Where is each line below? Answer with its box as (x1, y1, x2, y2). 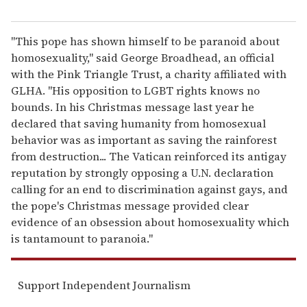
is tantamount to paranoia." (11, 231, 153, 247)
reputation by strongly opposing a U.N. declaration (11, 165, 273, 181)
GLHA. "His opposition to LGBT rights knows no (11, 83, 260, 99)
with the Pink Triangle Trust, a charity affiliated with (11, 66, 286, 82)
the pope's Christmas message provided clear (11, 198, 249, 214)
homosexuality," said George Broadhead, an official (11, 50, 274, 66)
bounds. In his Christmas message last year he (11, 99, 254, 115)
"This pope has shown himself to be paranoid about (11, 34, 280, 49)
